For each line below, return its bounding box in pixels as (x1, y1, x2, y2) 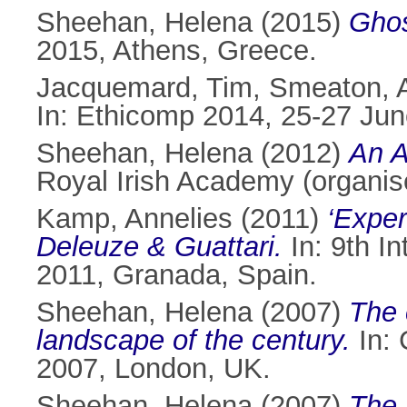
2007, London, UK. (36, 352, 271, 385)
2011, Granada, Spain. (36, 259, 317, 292)
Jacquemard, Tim (36, 72, 253, 104)
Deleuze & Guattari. (36, 231, 283, 263)
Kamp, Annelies (36, 203, 233, 235)
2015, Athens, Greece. (36, 35, 317, 67)
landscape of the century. (36, 324, 351, 357)
